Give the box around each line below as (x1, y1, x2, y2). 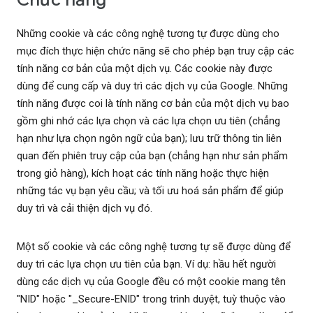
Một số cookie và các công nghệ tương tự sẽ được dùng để (17, 240, 291, 254)
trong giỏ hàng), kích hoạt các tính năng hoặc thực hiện (17, 167, 269, 180)
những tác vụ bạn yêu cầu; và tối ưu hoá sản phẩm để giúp (17, 184, 284, 198)
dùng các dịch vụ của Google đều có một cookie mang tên (17, 275, 286, 289)
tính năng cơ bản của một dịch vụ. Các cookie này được (17, 62, 272, 75)
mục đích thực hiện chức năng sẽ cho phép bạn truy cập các (17, 45, 294, 58)
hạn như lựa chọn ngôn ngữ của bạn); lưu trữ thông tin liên (17, 132, 282, 145)
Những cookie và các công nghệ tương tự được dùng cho (17, 27, 279, 41)
